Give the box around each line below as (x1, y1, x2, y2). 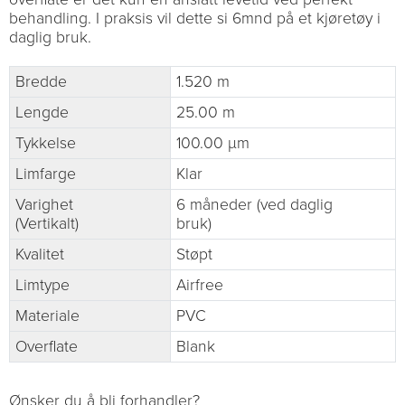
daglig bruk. (9, 28, 91, 48)
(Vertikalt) (15, 214, 79, 234)
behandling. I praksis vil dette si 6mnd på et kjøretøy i (9, 9, 381, 29)
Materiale (15, 306, 80, 326)
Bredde (15, 72, 67, 92)
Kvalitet (15, 245, 64, 265)
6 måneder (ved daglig (176, 195, 333, 215)
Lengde (15, 103, 69, 123)
